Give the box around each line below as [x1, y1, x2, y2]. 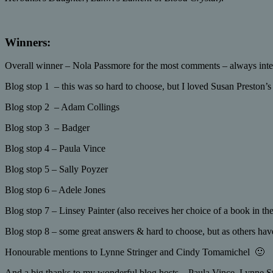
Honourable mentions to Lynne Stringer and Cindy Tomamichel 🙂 [5, 247, 264, 258]
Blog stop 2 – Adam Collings [5, 102, 119, 113]
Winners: [5, 35, 51, 49]
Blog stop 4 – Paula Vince [5, 143, 105, 154]
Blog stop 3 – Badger [5, 122, 90, 133]
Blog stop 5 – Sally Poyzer [5, 164, 108, 175]
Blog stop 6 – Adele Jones [5, 185, 105, 196]
